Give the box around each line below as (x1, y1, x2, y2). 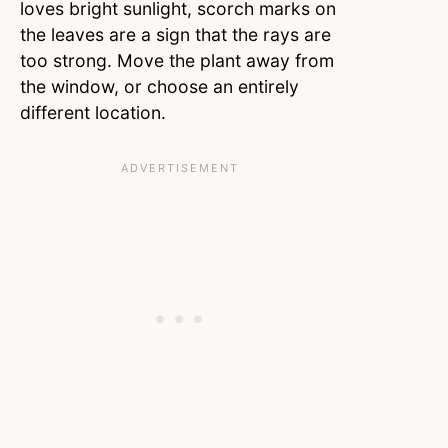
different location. (20, 102, 166, 124)
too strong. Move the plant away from (20, 50, 334, 72)
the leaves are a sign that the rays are (20, 24, 331, 46)
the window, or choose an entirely (20, 76, 299, 98)
